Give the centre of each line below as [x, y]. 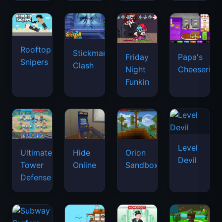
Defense [36, 177]
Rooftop [36, 50]
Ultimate [36, 153]
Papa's [190, 57]
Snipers [34, 62]
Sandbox [142, 165]
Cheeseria [196, 69]
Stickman [90, 53]
